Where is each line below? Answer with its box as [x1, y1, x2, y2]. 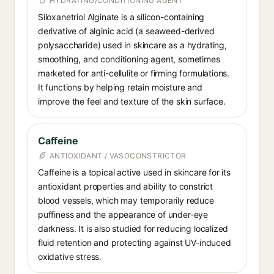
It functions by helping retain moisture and [38, 82, 202, 92]
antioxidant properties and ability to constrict [38, 181, 213, 191]
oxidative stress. [38, 251, 102, 262]
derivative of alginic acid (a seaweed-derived [38, 26, 215, 36]
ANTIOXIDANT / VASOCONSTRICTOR [50, 151, 187, 160]
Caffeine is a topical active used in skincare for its [38, 167, 231, 177]
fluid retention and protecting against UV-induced [38, 237, 231, 248]
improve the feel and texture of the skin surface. [38, 96, 226, 106]
